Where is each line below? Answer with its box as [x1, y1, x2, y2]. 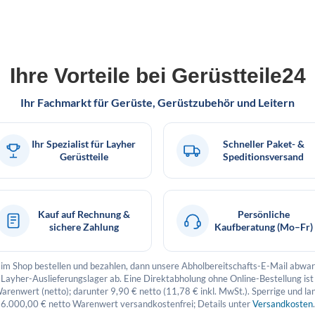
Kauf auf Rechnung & [37, 207, 130, 220]
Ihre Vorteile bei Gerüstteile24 [9, 63, 306, 87]
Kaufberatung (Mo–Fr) [214, 220, 313, 233]
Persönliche [237, 207, 290, 220]
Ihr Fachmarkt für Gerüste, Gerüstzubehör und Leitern [20, 95, 295, 109]
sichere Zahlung [49, 220, 119, 233]
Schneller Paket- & [222, 137, 304, 150]
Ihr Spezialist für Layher [32, 137, 136, 150]
